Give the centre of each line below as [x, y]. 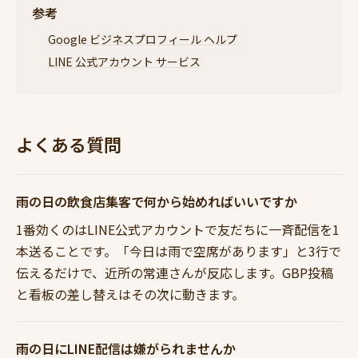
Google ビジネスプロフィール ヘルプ [143, 40]
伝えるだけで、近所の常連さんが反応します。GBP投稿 [175, 272]
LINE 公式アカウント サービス [124, 61]
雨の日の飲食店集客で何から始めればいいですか [157, 201]
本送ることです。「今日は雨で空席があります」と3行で [179, 251]
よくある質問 [69, 143]
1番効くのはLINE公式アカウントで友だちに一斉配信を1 [178, 229]
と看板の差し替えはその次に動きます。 [130, 294]
